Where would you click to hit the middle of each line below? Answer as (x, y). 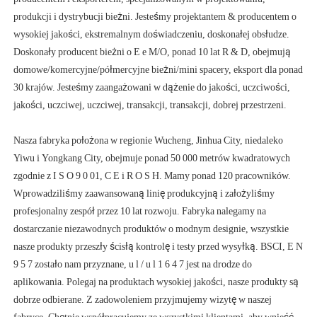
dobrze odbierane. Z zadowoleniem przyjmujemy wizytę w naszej (143, 300)
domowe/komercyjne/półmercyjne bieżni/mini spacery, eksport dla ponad (158, 70)
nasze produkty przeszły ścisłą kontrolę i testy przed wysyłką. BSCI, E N (158, 247)
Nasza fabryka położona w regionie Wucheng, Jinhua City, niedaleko (148, 140)
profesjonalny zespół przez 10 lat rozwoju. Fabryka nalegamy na (140, 211)
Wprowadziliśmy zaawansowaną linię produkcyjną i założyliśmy (144, 194)
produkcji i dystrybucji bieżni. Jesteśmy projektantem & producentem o (155, 17)
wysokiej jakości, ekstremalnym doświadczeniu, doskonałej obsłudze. (151, 34)
